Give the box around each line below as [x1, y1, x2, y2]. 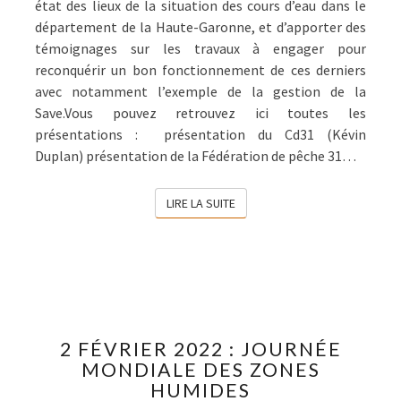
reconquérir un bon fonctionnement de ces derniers [35, 61, 366, 80]
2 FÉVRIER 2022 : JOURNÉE [59, 337, 342, 362]
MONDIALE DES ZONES [81, 358, 320, 382]
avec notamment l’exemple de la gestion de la [35, 82, 366, 101]
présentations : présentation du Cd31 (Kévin [35, 125, 366, 144]
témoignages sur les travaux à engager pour [35, 39, 366, 58]
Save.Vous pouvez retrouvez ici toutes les [35, 104, 366, 123]
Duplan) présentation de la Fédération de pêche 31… [35, 147, 356, 166]
